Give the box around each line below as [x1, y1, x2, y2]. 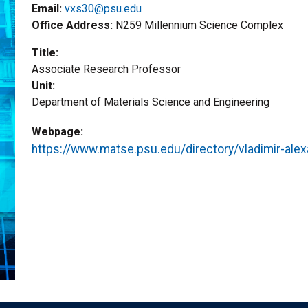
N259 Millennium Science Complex [115, 18, 283, 32]
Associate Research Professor [32, 62, 181, 76]
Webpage [32, 124, 80, 138]
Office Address [32, 18, 110, 32]
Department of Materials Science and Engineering [32, 95, 269, 109]
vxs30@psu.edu [65, 1, 142, 15]
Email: [32, 1, 62, 15]
